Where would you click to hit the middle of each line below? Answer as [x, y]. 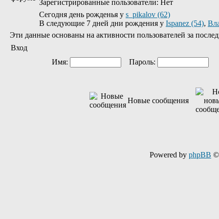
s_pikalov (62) [148, 14]
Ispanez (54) [185, 23]
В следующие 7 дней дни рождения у [102, 23]
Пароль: [139, 62]
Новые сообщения [158, 100]
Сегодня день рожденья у [82, 14]
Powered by [169, 155]
